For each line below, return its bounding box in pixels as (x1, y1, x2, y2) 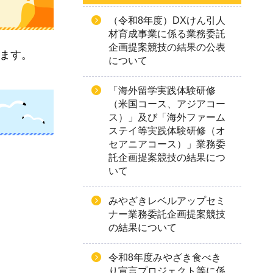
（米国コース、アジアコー (108, 99, 225, 109)
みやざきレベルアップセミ (108, 196, 225, 206)
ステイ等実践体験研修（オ (108, 126, 225, 136)
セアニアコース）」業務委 (108, 139, 225, 149)
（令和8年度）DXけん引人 (108, 15, 225, 26)
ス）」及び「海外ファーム (108, 112, 225, 122)
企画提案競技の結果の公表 (108, 42, 225, 52)
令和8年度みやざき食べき (108, 252, 221, 263)
